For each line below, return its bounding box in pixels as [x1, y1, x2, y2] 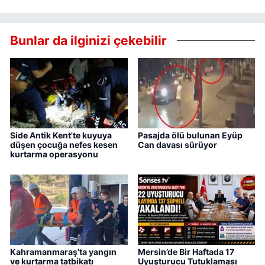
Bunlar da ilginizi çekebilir [10, 33, 167, 48]
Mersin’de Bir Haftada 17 [137, 247, 234, 257]
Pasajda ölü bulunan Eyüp [137, 130, 243, 141]
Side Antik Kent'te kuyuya [10, 130, 112, 141]
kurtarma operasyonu [10, 149, 98, 160]
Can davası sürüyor [137, 140, 217, 150]
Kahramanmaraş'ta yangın [10, 247, 117, 257]
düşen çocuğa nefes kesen [10, 140, 118, 150]
